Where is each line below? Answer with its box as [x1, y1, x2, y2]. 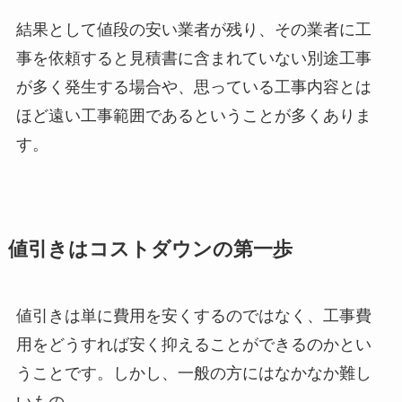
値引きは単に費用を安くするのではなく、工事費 [15, 306, 371, 325]
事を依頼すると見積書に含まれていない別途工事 [15, 48, 371, 67]
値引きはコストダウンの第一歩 [7, 238, 293, 260]
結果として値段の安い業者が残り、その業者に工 [15, 20, 371, 39]
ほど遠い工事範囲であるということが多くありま [15, 106, 371, 125]
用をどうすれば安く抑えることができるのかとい [15, 335, 371, 354]
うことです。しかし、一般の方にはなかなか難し [15, 363, 371, 382]
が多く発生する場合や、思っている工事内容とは [15, 77, 371, 96]
